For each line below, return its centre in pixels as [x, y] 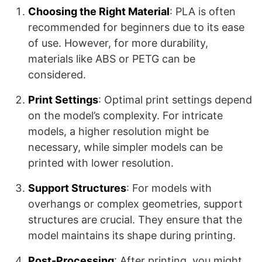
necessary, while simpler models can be [125, 147]
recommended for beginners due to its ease [136, 27]
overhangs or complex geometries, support [135, 204]
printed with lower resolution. [101, 163]
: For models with [169, 188]
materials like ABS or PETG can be [112, 59]
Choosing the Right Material [99, 11]
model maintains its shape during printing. [132, 235]
